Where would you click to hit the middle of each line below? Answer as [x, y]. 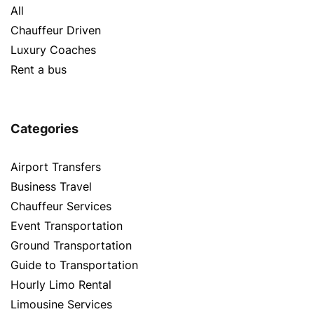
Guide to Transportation [74, 265]
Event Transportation [67, 225]
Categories [45, 128]
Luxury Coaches [53, 49]
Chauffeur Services [61, 206]
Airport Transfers [56, 166]
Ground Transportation [71, 245]
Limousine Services [61, 304]
